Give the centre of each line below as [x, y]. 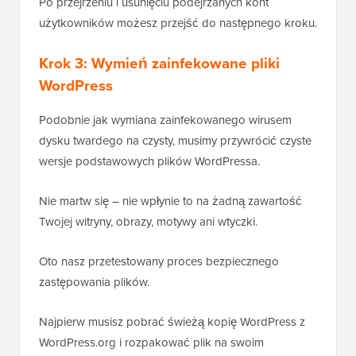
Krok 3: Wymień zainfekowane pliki [159, 63]
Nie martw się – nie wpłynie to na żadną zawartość [170, 201]
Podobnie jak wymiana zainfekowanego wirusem [165, 120]
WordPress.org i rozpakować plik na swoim [151, 342]
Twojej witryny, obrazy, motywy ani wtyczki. [148, 221]
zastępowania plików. [94, 282]
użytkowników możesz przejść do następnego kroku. [178, 23]
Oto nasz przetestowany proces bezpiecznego [159, 261]
